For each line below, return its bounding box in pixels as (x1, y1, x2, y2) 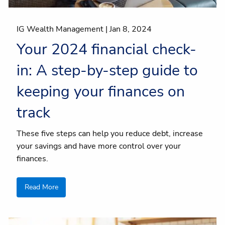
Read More (24, 182, 58, 192)
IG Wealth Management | (16, 24, 109, 35)
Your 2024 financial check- (16, 39, 196, 60)
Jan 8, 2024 (109, 24, 152, 35)
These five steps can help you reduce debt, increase (16, 128, 203, 139)
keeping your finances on (16, 81, 185, 102)
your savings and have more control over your (16, 140, 181, 152)
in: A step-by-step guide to (16, 60, 198, 81)
